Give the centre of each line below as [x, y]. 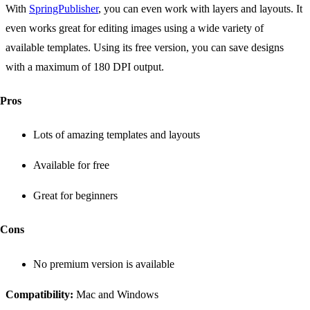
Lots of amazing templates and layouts [117, 135]
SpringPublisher [64, 8]
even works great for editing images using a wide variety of [135, 28]
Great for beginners [75, 196]
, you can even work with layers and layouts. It [200, 8]
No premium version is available [104, 264]
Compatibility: [39, 294]
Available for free [71, 165]
